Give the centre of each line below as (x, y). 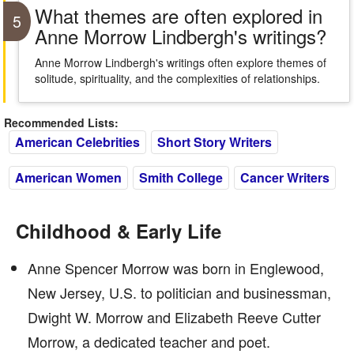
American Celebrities (77, 142)
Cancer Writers (285, 177)
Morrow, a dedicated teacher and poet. (149, 341)
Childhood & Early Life (119, 231)
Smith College (181, 177)
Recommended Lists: (61, 122)
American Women (68, 177)
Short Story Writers (215, 142)
